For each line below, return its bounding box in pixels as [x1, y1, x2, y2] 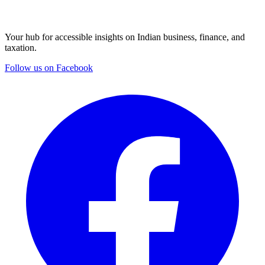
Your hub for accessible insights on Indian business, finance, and [5, 32, 245, 43]
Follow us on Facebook [5, 63, 93, 73]
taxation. [5, 43, 37, 53]
